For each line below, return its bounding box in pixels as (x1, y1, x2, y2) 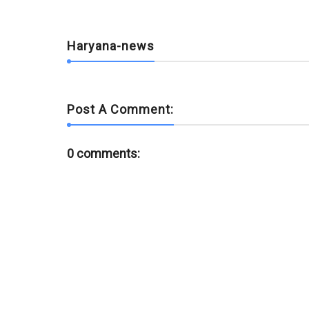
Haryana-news (67, 39, 154, 53)
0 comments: (67, 146, 140, 161)
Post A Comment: (67, 102, 174, 117)
